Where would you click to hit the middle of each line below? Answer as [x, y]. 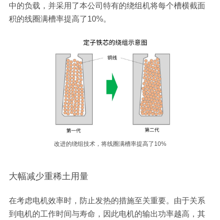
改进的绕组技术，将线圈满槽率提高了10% [110, 144]
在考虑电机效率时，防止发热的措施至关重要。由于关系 [107, 201]
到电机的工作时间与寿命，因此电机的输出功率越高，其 [107, 214]
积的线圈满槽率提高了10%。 [60, 19]
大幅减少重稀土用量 [48, 176]
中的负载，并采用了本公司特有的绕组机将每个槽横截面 [107, 5]
